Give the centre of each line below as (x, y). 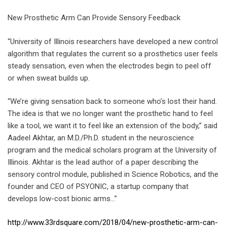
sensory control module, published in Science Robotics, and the (113, 174)
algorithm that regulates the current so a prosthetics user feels (113, 53)
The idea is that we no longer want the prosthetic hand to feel (110, 113)
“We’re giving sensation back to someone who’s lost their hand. (112, 101)
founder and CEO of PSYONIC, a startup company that (98, 186)
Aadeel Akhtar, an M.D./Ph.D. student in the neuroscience (101, 138)
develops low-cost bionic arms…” (62, 199)
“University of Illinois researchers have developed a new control (113, 41)
